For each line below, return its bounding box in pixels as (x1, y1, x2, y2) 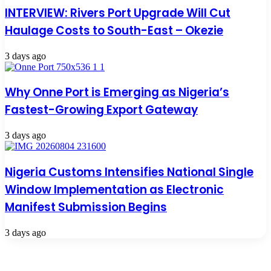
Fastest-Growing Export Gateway (5, 102, 198, 119)
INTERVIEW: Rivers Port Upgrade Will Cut (5, 5, 230, 21)
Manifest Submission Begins (5, 198, 167, 215)
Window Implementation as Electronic (5, 181, 224, 198)
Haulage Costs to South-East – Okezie (5, 22, 223, 39)
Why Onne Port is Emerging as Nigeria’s (5, 84, 229, 101)
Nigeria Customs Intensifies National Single (5, 163, 253, 180)
